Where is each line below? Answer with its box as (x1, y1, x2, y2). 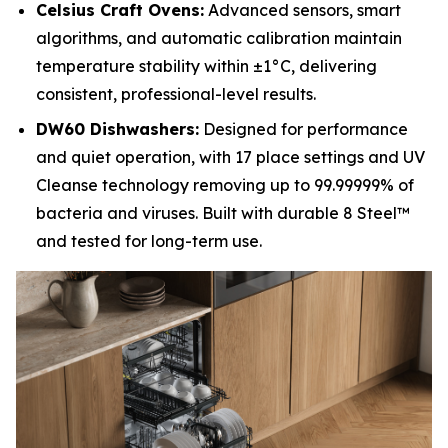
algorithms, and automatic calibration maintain (36, 28, 402, 49)
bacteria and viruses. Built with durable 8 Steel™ (36, 202, 410, 223)
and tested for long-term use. (36, 230, 262, 251)
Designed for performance (199, 118, 408, 139)
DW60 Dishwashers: (36, 118, 199, 139)
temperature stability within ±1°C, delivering (36, 56, 377, 77)
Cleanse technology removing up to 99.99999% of (36, 174, 414, 195)
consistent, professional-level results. (36, 84, 316, 105)
